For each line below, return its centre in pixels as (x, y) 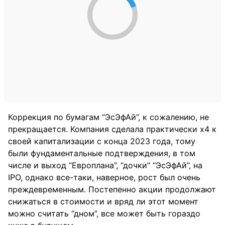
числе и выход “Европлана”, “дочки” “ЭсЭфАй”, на (105, 165)
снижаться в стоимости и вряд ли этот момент (103, 201)
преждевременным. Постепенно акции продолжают (112, 189)
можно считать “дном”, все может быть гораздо (104, 213)
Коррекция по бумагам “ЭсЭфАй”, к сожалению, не (108, 117)
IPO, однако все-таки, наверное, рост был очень (104, 177)
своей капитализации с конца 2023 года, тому (102, 141)
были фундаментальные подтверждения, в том (102, 153)
